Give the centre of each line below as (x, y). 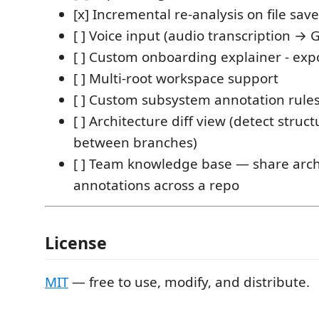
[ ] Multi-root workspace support (176, 78)
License (76, 243)
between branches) (135, 142)
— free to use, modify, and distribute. (189, 282)
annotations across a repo (156, 185)
